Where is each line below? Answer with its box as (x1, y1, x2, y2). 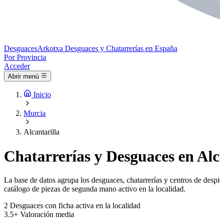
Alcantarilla (24, 128, 59, 137)
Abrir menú (8, 73, 39, 81)
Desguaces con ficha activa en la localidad (10, 201, 140, 210)
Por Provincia (4, 53, 46, 61)
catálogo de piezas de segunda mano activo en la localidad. (4, 185, 186, 193)
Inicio (33, 90, 51, 99)
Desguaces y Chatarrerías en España (65, 44, 177, 53)
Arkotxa (37, 44, 63, 53)
